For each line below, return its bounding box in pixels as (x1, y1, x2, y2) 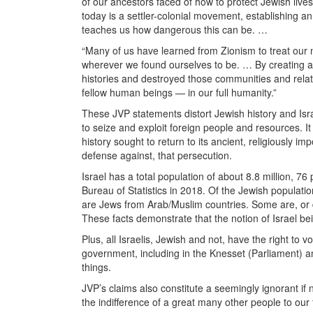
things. (82, 260, 114, 274)
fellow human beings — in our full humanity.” (82, 85, 279, 99)
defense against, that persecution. (82, 148, 235, 162)
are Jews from (82, 197, 145, 211)
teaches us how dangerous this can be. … (82, 22, 273, 36)
